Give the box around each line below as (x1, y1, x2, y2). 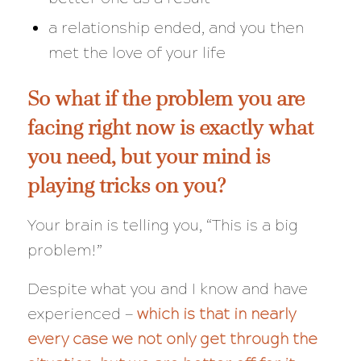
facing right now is (27, 114, 199, 142)
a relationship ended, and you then (48, 19, 304, 38)
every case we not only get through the (27, 329, 317, 348)
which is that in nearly (136, 304, 296, 323)
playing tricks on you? (27, 172, 230, 200)
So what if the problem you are (27, 85, 305, 113)
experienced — (27, 304, 137, 323)
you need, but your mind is (27, 143, 270, 171)
